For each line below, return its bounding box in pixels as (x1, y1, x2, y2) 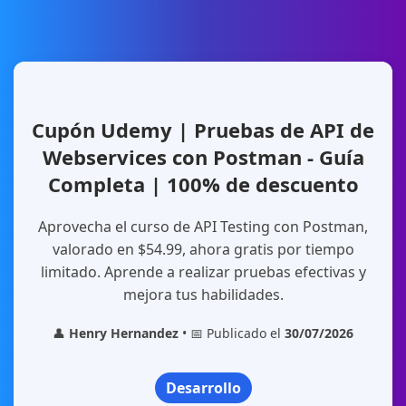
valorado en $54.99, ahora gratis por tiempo (52, 239, 354, 259)
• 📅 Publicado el (179, 324, 285, 342)
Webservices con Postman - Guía (42, 143, 364, 170)
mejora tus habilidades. (122, 285, 284, 304)
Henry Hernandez (69, 324, 179, 342)
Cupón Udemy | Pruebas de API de (32, 116, 374, 143)
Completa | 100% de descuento (47, 170, 359, 198)
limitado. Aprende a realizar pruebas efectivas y (40, 262, 366, 282)
